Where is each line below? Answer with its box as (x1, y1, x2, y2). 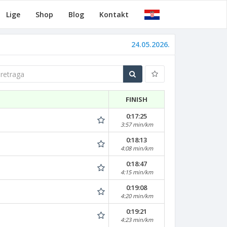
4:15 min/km (120, 168, 153, 176)
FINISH (125, 95, 147, 104)
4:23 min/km (120, 216, 153, 223)
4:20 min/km (120, 192, 153, 200)
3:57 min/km (120, 121, 153, 128)
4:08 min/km (120, 144, 153, 152)
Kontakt (99, 10, 129, 19)
